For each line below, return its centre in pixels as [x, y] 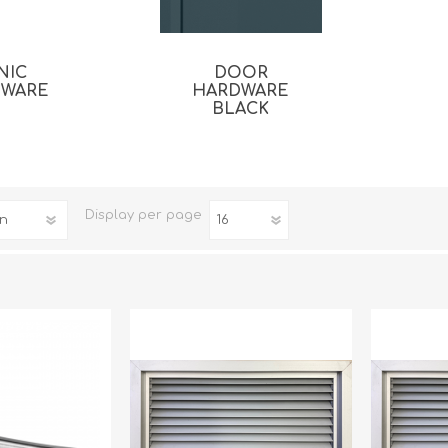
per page [170, 215]
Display [109, 215]
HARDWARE [241, 91]
